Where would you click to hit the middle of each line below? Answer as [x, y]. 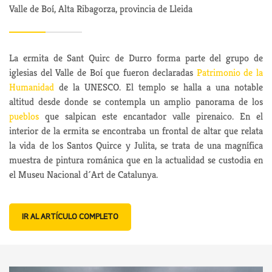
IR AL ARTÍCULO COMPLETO [70, 217]
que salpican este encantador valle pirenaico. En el [151, 116]
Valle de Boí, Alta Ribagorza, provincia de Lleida [101, 8]
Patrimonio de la [230, 72]
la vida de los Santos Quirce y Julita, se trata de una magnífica [136, 145]
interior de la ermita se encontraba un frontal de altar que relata [136, 131]
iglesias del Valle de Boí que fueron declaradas [103, 72]
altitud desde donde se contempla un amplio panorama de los [136, 101]
